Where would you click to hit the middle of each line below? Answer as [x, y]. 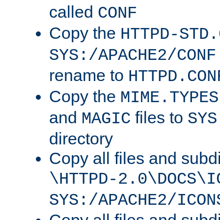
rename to [89, 75]
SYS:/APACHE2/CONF [133, 56]
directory [81, 139]
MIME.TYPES [169, 98]
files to [159, 118]
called [73, 12]
